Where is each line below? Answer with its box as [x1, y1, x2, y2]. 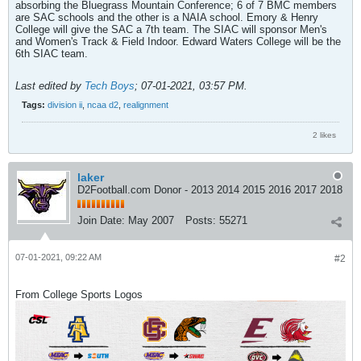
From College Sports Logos [15, 288, 143, 301]
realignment [123, 100, 168, 110]
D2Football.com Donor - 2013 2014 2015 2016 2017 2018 [77, 183, 342, 196]
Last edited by [15, 80, 85, 92]
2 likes [313, 130, 336, 139]
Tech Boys [85, 80, 135, 92]
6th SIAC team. [15, 48, 88, 60]
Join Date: [77, 214, 125, 226]
